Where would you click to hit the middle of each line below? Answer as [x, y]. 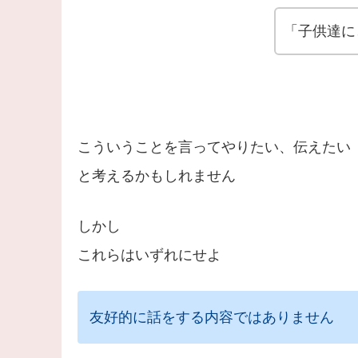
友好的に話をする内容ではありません [211, 317]
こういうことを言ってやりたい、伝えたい [214, 147]
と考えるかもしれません [156, 175]
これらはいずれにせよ [149, 255]
